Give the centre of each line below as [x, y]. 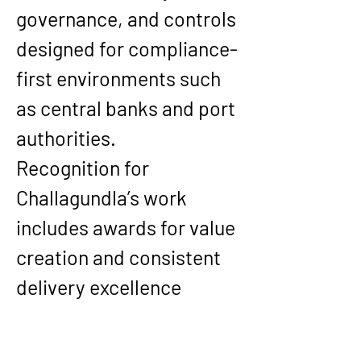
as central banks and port [128, 108]
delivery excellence [101, 287]
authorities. [66, 138]
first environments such [120, 78]
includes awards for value [128, 227]
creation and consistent [120, 257]
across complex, [90, 317]
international [73, 346]
